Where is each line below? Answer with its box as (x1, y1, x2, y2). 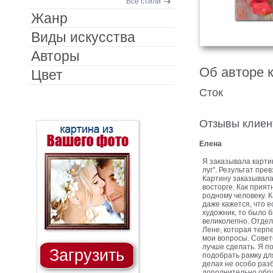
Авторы (30, 48, 80, 64)
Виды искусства (30, 29, 135, 45)
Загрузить (49, 246, 124, 264)
